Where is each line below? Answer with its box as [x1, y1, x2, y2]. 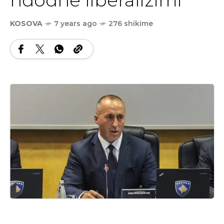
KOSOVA [10, 18, 42, 28]
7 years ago [54, 18, 97, 28]
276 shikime [108, 18, 153, 28]
